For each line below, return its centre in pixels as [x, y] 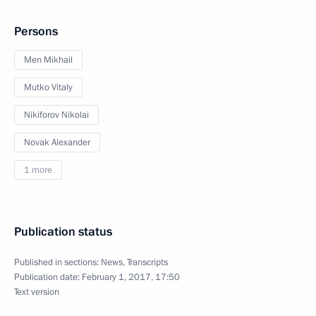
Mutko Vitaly [48, 87]
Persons [36, 31]
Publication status [63, 232]
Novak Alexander [57, 142]
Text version [37, 292]
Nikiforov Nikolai [56, 115]
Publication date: [48, 277]
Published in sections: [57, 262]
